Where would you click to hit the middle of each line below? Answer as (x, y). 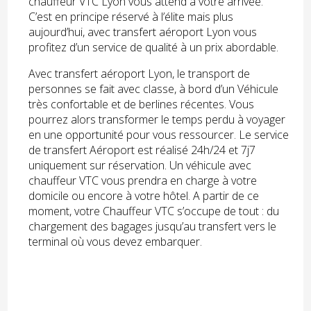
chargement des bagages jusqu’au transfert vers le (153, 227)
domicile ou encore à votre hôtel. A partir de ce (144, 196)
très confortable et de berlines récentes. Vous (142, 104)
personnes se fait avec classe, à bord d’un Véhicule (154, 89)
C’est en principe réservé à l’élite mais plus (131, 17)
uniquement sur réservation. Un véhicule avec (140, 166)
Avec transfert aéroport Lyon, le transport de (140, 74)
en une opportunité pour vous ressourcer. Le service (159, 135)
